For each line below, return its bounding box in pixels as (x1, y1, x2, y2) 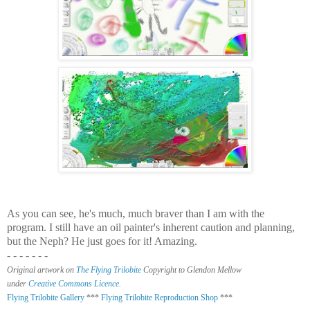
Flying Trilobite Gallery (7, 292, 84, 302)
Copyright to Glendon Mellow (141, 264, 241, 275)
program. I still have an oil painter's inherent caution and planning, (7, 221, 295, 233)
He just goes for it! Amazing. (71, 235, 197, 247)
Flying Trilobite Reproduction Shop (101, 292, 218, 302)
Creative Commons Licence (28, 278, 119, 289)
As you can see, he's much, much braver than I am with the (7, 207, 264, 219)
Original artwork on (7, 264, 76, 275)
